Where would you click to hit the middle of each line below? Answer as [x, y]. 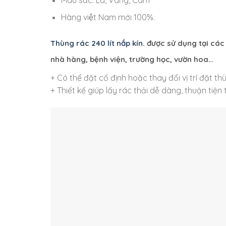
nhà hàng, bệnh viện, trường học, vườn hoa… [132, 59]
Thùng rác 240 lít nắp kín [96, 43]
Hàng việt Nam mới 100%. [108, 17]
